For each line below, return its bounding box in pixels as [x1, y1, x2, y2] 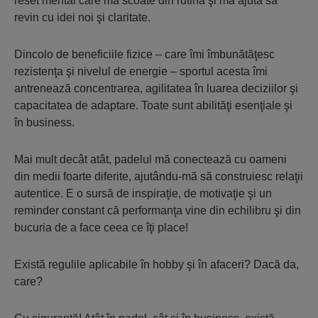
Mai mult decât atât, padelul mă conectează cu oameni [14, 153, 287, 165]
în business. [14, 116, 75, 128]
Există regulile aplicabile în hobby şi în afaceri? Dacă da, [14, 258, 299, 270]
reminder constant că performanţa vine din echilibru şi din [14, 204, 301, 216]
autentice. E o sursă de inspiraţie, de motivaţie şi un [14, 187, 272, 199]
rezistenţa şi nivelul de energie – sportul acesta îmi [14, 65, 268, 77]
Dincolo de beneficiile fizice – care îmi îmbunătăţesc [14, 48, 275, 60]
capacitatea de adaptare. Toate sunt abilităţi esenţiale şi [14, 99, 292, 111]
